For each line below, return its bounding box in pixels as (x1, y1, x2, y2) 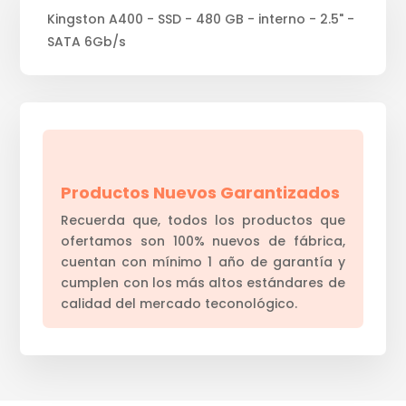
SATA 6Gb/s (47, 32, 127, 51)
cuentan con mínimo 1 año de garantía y (61, 252, 345, 271)
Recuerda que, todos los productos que (61, 210, 345, 229)
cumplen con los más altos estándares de (61, 273, 345, 292)
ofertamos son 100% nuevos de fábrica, (61, 231, 345, 250)
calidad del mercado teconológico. (61, 294, 298, 313)
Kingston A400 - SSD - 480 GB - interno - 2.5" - (47, 9, 355, 28)
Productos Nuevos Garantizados (61, 180, 341, 204)
